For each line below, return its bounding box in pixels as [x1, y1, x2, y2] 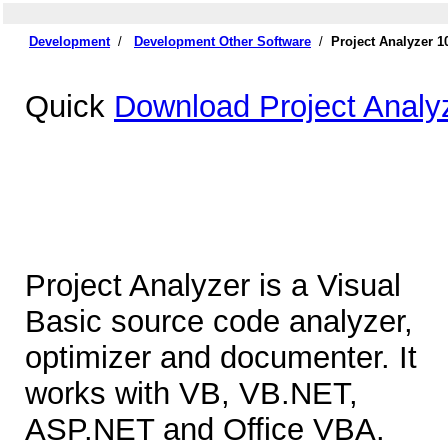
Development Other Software [134, 34, 311, 49]
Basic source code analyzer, [25, 304, 413, 340]
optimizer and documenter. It [25, 340, 417, 376]
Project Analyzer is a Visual [25, 268, 401, 304]
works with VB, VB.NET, [25, 376, 358, 412]
